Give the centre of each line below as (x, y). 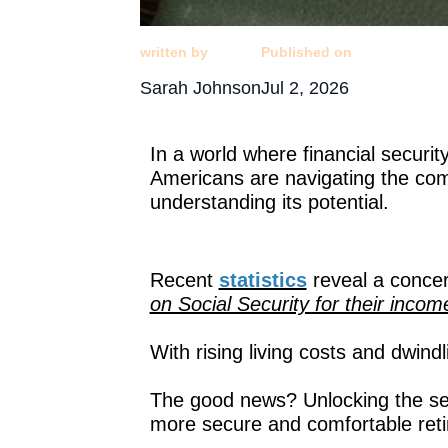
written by (173, 51)
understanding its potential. (269, 201)
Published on (306, 51)
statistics (262, 279)
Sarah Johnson (200, 87)
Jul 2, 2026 (304, 87)
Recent (184, 279)
